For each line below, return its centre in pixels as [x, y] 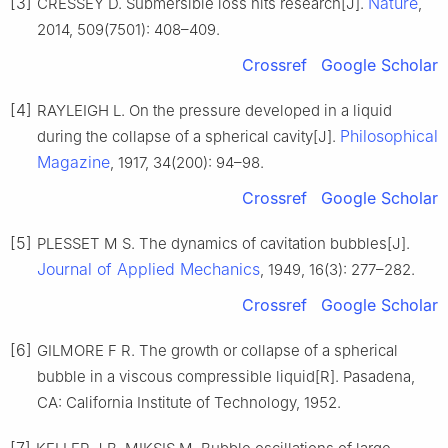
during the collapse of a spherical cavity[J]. [188, 137]
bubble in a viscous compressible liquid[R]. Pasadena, [226, 377]
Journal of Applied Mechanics [148, 269]
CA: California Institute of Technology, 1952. [189, 403]
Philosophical [389, 136]
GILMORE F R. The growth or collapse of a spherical [217, 351]
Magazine [73, 162]
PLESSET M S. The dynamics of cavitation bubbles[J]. [223, 244]
